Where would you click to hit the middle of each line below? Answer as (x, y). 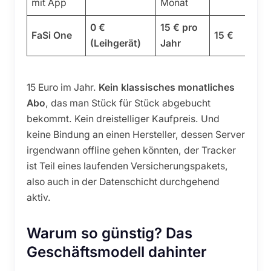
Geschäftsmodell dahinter (116, 252)
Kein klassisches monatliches (166, 88)
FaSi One (52, 35)
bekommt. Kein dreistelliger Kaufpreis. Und (123, 119)
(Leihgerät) (116, 43)
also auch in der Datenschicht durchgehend (123, 182)
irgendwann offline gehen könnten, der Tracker (131, 151)
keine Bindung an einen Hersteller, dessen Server (135, 135)
